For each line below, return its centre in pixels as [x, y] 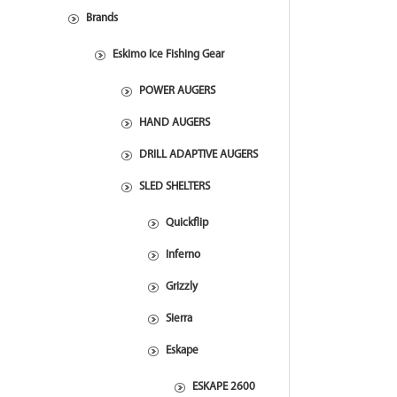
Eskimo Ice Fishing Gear [168, 54]
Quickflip [187, 223]
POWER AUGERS [177, 91]
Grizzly [182, 287]
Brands [102, 18]
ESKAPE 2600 [224, 387]
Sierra [179, 319]
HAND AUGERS [175, 123]
